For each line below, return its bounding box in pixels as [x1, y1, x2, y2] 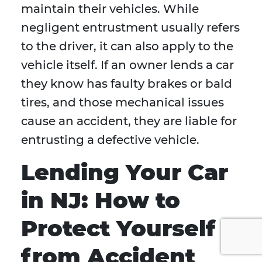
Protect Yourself [21, 215, 215, 243]
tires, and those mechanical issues [21, 95, 224, 110]
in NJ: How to [21, 187, 180, 215]
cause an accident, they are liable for [21, 114, 237, 129]
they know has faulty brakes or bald [21, 77, 232, 91]
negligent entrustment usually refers [21, 20, 240, 35]
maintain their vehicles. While [21, 2, 199, 16]
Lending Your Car [21, 158, 228, 187]
